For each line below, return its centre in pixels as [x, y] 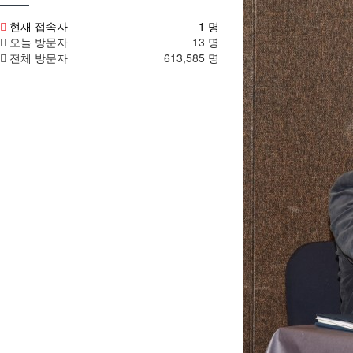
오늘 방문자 [37, 42]
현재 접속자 [39, 26]
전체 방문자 [37, 58]
